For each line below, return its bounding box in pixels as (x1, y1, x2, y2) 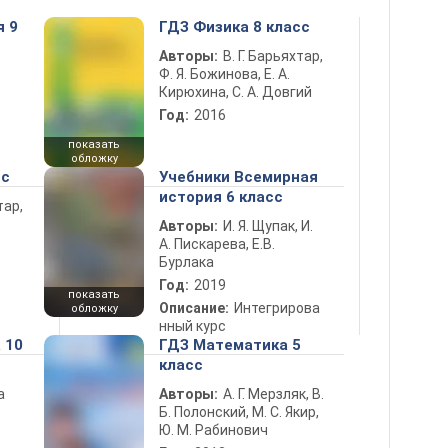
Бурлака (159, 254, 214, 270)
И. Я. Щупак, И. (223, 218, 313, 234)
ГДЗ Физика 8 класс (159, 18, 310, 36)
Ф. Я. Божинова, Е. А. (159, 66, 290, 82)
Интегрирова (234, 300, 320, 316)
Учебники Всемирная (159, 168, 318, 186)
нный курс (159, 318, 226, 334)
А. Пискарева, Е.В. (159, 236, 275, 252)
